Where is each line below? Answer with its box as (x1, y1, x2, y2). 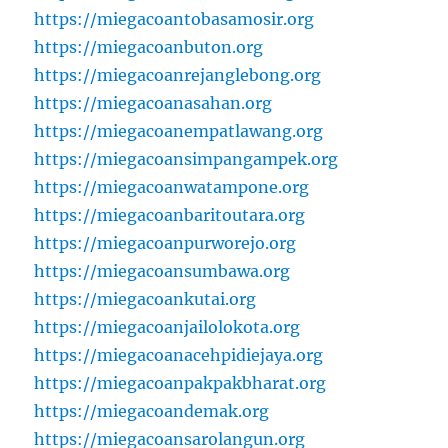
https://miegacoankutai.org (34, 289, 257, 310)
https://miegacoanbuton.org (34, 37, 264, 58)
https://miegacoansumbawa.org (34, 261, 291, 282)
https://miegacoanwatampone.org (34, 177, 310, 198)
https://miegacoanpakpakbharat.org (34, 373, 327, 394)
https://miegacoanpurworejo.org (34, 233, 297, 254)
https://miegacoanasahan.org (34, 93, 273, 114)
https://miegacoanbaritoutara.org (34, 205, 306, 226)
